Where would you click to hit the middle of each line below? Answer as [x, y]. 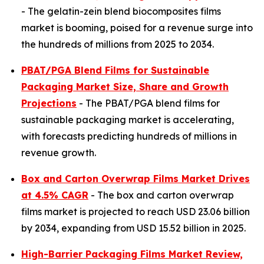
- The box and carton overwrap [161, 195]
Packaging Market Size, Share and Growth [125, 87]
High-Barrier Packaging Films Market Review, [132, 254]
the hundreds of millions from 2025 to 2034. [118, 44]
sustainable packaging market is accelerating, [128, 120]
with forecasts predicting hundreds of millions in [129, 136]
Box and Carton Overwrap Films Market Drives [136, 179]
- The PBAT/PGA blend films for [148, 103]
